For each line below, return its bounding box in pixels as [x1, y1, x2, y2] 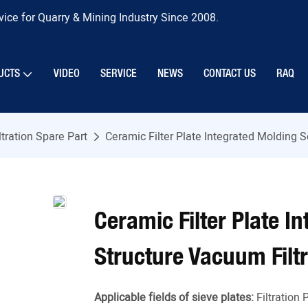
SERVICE [100, 69, 137, 79]
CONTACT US [203, 69, 256, 79]
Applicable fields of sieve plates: [94, 289, 254, 307]
